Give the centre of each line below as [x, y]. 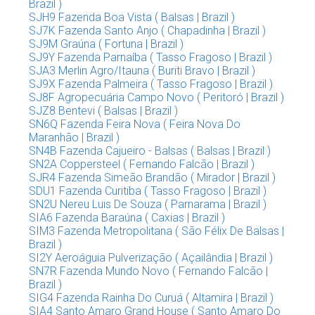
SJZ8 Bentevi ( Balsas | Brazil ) [103, 111]
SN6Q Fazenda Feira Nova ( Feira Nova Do [135, 124]
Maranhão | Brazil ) [74, 137]
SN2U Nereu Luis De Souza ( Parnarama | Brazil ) [148, 204]
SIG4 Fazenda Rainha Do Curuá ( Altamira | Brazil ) [151, 298]
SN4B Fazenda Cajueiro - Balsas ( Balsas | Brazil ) [150, 151]
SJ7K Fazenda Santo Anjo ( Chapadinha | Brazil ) [147, 31]
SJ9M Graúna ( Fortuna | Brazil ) [106, 44]
